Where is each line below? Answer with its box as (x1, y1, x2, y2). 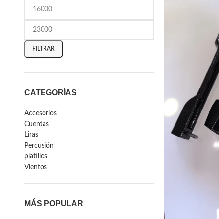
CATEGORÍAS (24, 88, 77, 97)
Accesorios (24, 110, 57, 117)
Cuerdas (24, 121, 49, 128)
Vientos (24, 164, 47, 171)
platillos (24, 153, 47, 160)
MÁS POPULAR (24, 199, 83, 208)
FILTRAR (32, 45, 55, 52)
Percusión (24, 142, 54, 149)
